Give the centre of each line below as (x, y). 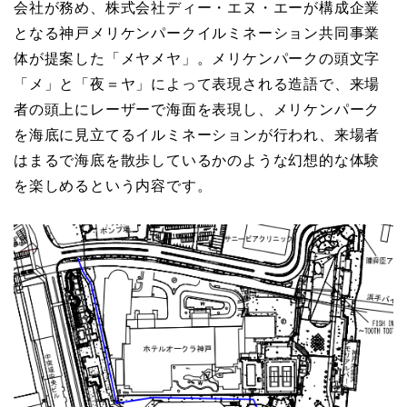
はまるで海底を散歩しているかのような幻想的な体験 (197, 160)
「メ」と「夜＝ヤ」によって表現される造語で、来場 (197, 84)
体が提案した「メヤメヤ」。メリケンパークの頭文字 (197, 58)
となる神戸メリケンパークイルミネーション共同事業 (197, 33)
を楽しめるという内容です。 (113, 185)
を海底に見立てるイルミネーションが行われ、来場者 (197, 134)
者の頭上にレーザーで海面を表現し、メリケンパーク (197, 109)
